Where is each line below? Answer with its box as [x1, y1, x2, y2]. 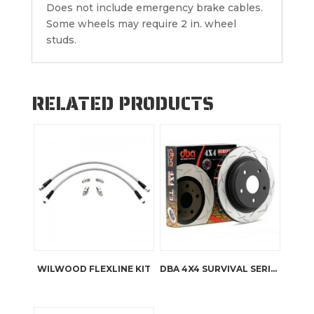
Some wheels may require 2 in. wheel [46, 18, 236, 31]
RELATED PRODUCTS [31, 89, 214, 118]
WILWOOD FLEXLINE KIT [37, 264, 151, 275]
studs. [46, 34, 76, 47]
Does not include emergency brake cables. [46, 1, 263, 15]
